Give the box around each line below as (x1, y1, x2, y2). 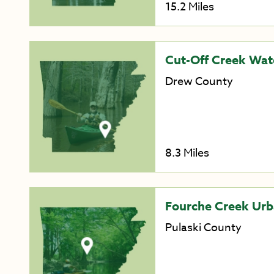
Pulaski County (165, 220, 242, 237)
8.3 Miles (165, 145, 209, 162)
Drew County (165, 73, 233, 91)
